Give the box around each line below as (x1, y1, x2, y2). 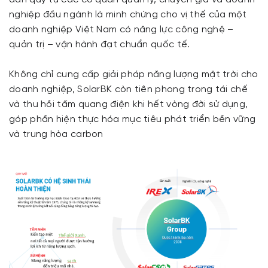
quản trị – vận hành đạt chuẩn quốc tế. (9, 39, 190, 50)
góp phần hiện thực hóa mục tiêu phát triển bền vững (9, 114, 256, 125)
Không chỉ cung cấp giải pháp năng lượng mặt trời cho (9, 69, 258, 80)
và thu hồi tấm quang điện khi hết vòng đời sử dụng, (9, 99, 248, 110)
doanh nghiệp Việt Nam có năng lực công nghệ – (9, 25, 234, 35)
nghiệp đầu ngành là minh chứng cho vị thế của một (9, 10, 247, 20)
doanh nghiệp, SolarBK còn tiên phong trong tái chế (9, 84, 248, 95)
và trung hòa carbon (9, 129, 103, 140)
